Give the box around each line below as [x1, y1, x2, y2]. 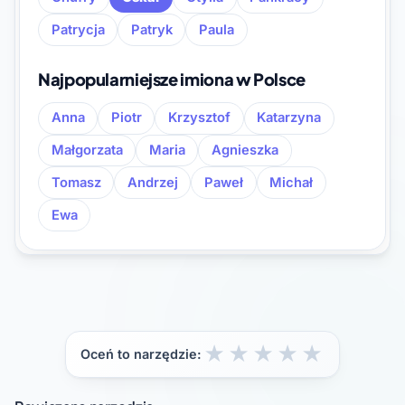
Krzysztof [167, 109, 231, 127]
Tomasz [51, 174, 101, 191]
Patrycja [51, 21, 105, 38]
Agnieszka [211, 141, 278, 158]
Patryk [130, 21, 173, 38]
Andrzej [127, 174, 178, 191]
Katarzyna [257, 109, 322, 127]
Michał [269, 174, 314, 191]
